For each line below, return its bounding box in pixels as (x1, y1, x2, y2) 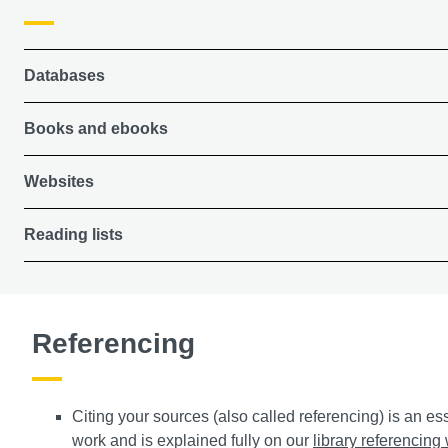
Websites (24, 172, 94, 190)
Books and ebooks (24, 119, 168, 137)
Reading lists (24, 225, 123, 243)
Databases (24, 66, 105, 84)
